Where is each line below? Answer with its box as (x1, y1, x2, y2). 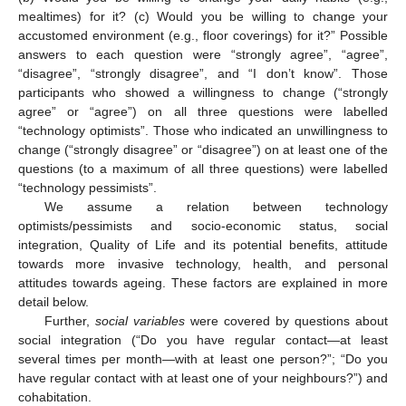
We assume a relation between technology (43, 198, 388, 214)
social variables (94, 313, 185, 328)
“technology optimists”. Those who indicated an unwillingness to (18, 122, 388, 138)
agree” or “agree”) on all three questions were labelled (18, 103, 388, 119)
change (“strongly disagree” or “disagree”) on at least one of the (18, 141, 388, 157)
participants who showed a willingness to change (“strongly (18, 84, 388, 100)
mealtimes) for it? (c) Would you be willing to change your (18, 8, 388, 24)
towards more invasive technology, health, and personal (18, 256, 388, 271)
